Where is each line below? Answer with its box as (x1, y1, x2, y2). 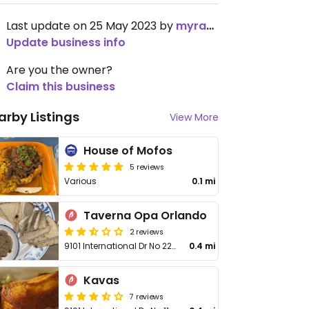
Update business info (6, 34, 126, 50)
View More (170, 110, 219, 124)
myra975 (176, 18, 206, 34)
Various (64, 175, 97, 187)
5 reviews (130, 161, 165, 172)
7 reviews (130, 290, 164, 301)
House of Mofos (83, 143, 173, 159)
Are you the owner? (6, 62, 112, 78)
